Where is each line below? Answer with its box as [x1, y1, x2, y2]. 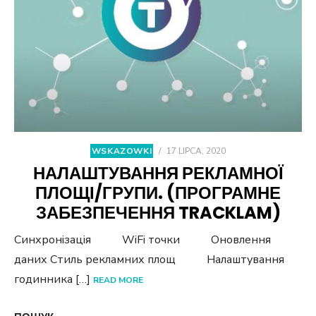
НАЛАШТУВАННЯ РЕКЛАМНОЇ [32, 161, 284, 185]
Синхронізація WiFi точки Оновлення [14, 231, 271, 248]
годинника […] [14, 271, 93, 287]
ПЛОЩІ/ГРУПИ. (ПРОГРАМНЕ [35, 181, 281, 205]
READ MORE [93, 274, 143, 286]
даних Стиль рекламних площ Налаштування [14, 251, 284, 267]
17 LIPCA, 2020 [166, 145, 226, 157]
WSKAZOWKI [91, 145, 152, 157]
